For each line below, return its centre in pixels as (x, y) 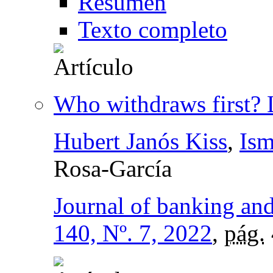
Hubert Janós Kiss (140, 141)
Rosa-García (113, 168)
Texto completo (153, 29)
